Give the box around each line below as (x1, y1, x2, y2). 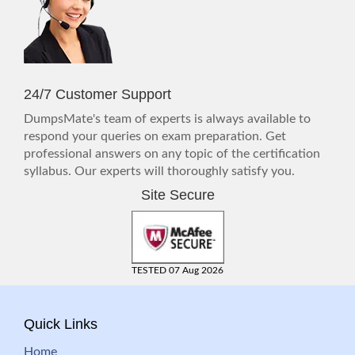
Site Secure (140, 186, 215, 203)
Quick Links (24, 315, 97, 332)
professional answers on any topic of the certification (24, 147, 320, 160)
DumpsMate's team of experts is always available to (24, 112, 311, 125)
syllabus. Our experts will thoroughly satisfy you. (24, 164, 295, 177)
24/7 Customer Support (24, 86, 171, 102)
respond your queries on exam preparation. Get (24, 129, 286, 143)
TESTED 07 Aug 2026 (132, 265, 223, 275)
